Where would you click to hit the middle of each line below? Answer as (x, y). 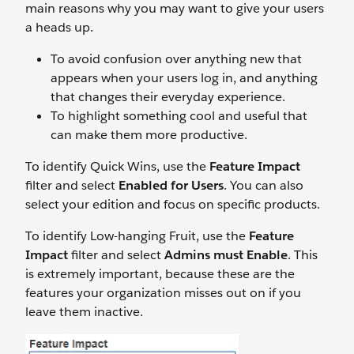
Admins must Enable (226, 254)
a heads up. (59, 27)
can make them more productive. (149, 134)
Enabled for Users (171, 185)
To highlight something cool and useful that (179, 115)
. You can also (264, 185)
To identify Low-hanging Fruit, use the (137, 235)
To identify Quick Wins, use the (117, 166)
